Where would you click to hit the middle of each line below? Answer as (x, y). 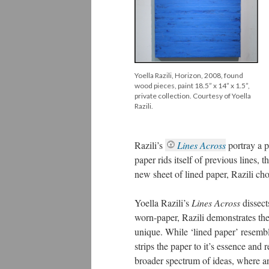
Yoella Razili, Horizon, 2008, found (189, 75)
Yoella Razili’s (163, 203)
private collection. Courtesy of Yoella (193, 96)
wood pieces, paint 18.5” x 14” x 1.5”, (192, 86)
